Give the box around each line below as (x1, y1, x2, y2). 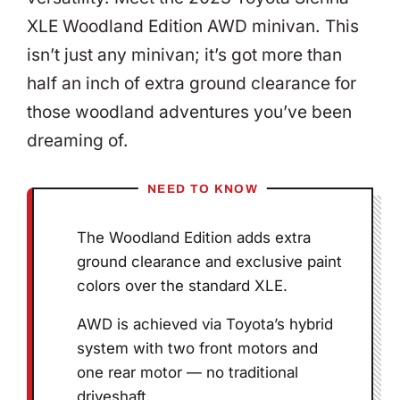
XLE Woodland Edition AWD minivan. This (27, 16, 359, 37)
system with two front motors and (77, 339, 319, 358)
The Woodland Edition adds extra (77, 228, 312, 246)
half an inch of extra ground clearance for (27, 73, 356, 95)
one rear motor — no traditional (77, 363, 299, 382)
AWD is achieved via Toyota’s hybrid (77, 315, 334, 334)
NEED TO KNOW (146, 182, 259, 196)
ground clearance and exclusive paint (77, 252, 343, 271)
